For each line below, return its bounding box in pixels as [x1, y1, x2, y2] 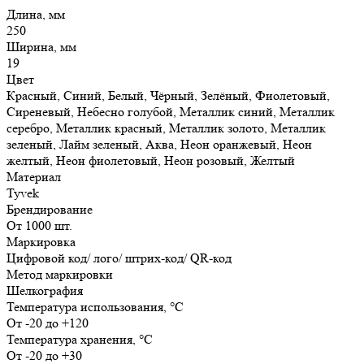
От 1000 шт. [6, 217, 72, 233]
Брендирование [6, 201, 93, 217]
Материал [6, 168, 61, 184]
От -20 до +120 [6, 314, 89, 331]
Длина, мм [6, 6, 65, 22]
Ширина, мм [6, 38, 76, 54]
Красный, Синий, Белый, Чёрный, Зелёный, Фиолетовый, [6, 87, 330, 103]
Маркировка [6, 233, 76, 249]
